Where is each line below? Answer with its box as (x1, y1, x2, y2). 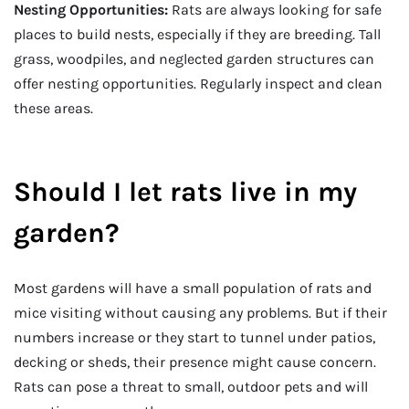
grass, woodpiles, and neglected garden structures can (14, 50, 374, 68)
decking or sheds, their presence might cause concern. (14, 352, 376, 371)
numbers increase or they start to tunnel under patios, (14, 328, 375, 346)
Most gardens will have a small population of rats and (14, 278, 372, 297)
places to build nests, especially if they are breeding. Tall (14, 26, 381, 44)
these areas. (14, 100, 93, 118)
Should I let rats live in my (14, 174, 357, 208)
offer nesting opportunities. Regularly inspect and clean (14, 75, 383, 93)
